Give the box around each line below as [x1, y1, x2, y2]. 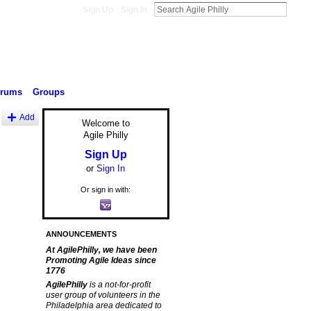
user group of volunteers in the [45, 290, 160, 301]
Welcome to [81, 118, 130, 129]
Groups [32, 86, 65, 97]
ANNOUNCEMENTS [45, 230, 117, 239]
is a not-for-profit [89, 280, 151, 290]
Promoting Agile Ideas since [45, 255, 156, 266]
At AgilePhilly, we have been [45, 245, 157, 255]
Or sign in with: [81, 185, 131, 194]
